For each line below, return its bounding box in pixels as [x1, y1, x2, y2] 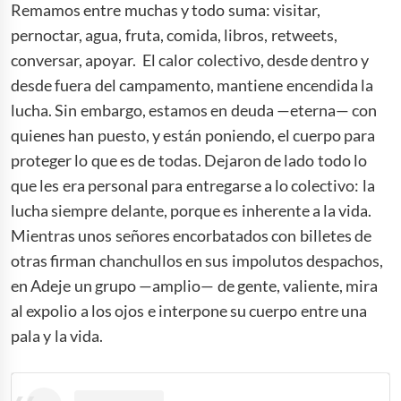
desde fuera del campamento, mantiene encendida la [11, 74, 373, 95]
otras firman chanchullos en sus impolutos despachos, [11, 250, 383, 270]
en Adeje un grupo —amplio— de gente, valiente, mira [11, 275, 379, 295]
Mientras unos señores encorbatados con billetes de [11, 225, 371, 245]
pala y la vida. [11, 325, 107, 346]
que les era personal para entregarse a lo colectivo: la [11, 175, 375, 195]
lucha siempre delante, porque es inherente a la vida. [11, 200, 372, 220]
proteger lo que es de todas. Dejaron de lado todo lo [11, 149, 367, 170]
